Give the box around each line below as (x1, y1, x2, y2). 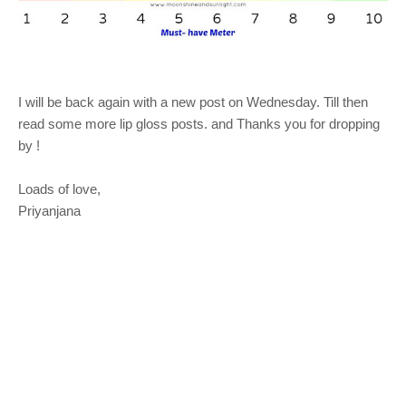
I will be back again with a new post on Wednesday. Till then (18, 93, 368, 110)
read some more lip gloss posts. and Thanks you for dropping (18, 115, 380, 131)
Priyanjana (18, 202, 84, 218)
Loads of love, (18, 180, 104, 197)
